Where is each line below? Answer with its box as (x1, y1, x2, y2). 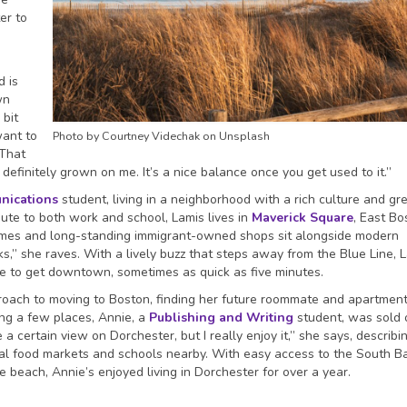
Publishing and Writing (149, 309, 293, 327)
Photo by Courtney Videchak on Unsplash (52, 128, 270, 144)
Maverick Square (252, 209, 353, 227)
